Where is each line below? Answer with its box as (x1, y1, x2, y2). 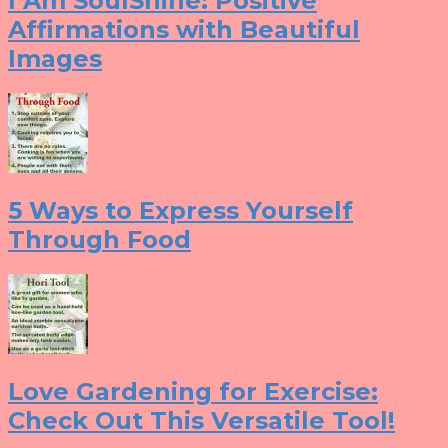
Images (8, 44, 102, 74)
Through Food (8, 225, 191, 255)
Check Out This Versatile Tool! (8, 405, 395, 435)
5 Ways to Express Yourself (8, 196, 353, 226)
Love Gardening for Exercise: (8, 376, 378, 406)
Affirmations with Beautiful (8, 15, 360, 45)
